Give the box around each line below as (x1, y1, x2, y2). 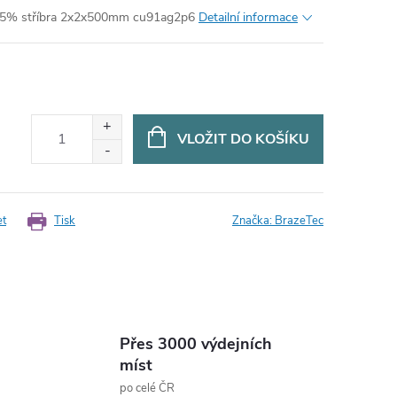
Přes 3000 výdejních (119, 333, 272, 354)
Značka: (232, 213, 275, 229)
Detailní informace (198, 9, 298, 26)
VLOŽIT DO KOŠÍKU (176, 128, 309, 149)
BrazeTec (275, 213, 323, 229)
